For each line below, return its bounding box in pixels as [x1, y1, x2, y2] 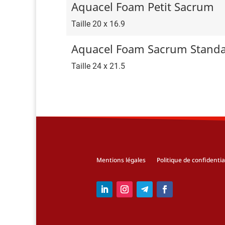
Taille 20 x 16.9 [71, 19, 125, 29]
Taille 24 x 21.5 [71, 61, 125, 71]
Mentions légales [96, 156, 146, 165]
